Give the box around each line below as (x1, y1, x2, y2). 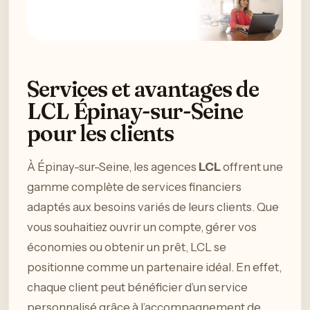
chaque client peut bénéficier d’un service (27, 280, 248, 294)
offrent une (221, 159, 283, 174)
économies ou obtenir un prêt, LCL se (27, 239, 226, 254)
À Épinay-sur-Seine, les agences (27, 159, 199, 174)
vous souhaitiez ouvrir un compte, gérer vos (27, 219, 257, 234)
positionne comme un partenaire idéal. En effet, (27, 259, 282, 274)
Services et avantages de (27, 75, 259, 102)
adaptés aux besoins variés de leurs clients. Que (27, 199, 279, 214)
